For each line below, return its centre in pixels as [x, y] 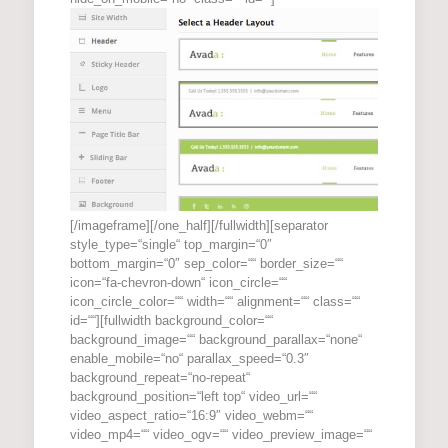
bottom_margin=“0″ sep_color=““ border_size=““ [206, 264]
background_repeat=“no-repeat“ [159, 378]
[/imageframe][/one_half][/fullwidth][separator [198, 226]
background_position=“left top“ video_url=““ [193, 397]
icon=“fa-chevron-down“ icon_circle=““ [178, 283]
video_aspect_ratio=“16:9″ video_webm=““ [191, 416]
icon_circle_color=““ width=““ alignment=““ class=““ [214, 302]
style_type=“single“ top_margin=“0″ [170, 245]
